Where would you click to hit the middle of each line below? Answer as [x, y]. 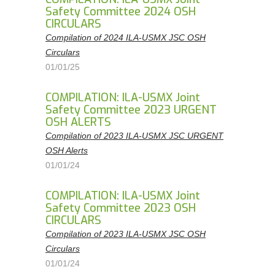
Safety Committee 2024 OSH [121, 12]
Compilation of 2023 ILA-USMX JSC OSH [126, 234]
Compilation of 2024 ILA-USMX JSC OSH [126, 37]
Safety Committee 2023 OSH [121, 208]
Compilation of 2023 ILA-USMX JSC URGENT [134, 136]
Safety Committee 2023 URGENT [131, 110]
